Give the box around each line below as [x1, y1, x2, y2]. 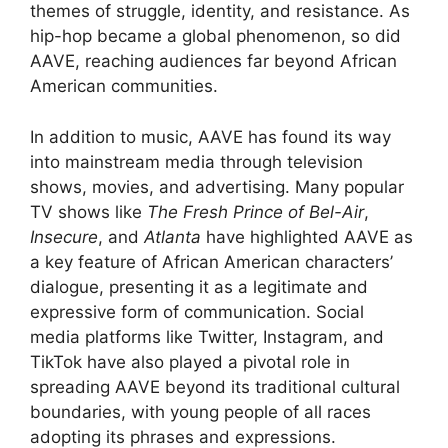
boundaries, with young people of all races [30, 401, 371, 422]
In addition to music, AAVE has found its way [30, 126, 391, 147]
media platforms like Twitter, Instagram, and [30, 326, 384, 347]
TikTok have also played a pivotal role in [30, 351, 350, 372]
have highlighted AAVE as [201, 226, 413, 247]
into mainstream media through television [30, 151, 363, 172]
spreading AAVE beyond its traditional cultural [30, 376, 400, 397]
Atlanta [144, 226, 201, 247]
